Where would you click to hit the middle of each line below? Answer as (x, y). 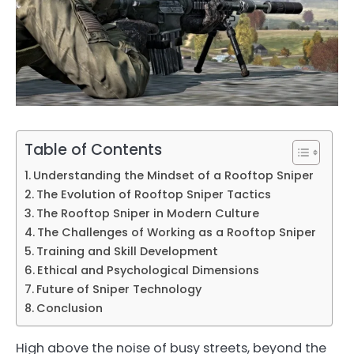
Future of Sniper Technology (119, 289)
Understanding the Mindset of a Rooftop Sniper (173, 175)
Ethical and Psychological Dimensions (148, 270)
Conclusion (69, 308)
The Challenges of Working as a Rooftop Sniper (176, 232)
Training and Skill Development (127, 251)
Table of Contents (93, 149)
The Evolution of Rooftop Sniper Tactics (153, 194)
